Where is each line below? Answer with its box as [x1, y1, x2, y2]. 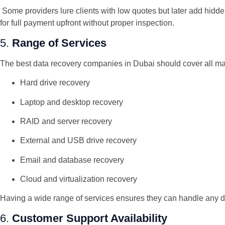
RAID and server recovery [20, 117, 112, 126]
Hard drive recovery [20, 78, 90, 87]
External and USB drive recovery [20, 136, 137, 145]
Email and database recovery [20, 155, 124, 164]
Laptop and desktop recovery [20, 97, 123, 106]
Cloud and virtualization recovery [20, 175, 137, 184]
